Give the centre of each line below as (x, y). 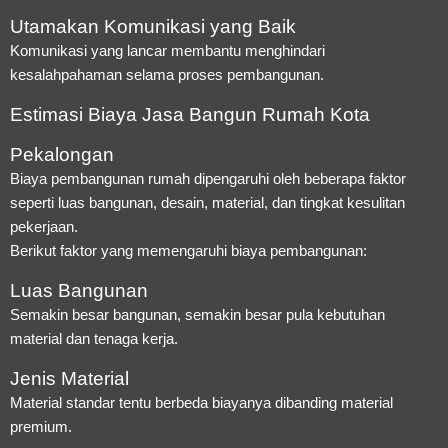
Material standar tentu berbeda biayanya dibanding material (201, 402)
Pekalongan (62, 154)
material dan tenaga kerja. (94, 338)
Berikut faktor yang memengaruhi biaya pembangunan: (188, 250)
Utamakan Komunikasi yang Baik (153, 26)
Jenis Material (69, 378)
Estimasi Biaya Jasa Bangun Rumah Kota (190, 114)
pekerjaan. (44, 226)
